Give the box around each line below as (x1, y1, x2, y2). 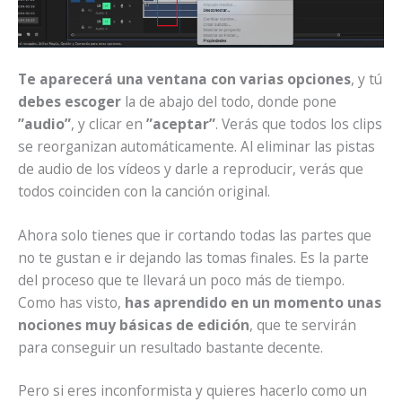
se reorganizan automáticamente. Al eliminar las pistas (18, 136, 375, 157)
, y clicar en (71, 114, 146, 135)
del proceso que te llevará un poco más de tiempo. (18, 269, 345, 290)
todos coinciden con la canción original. (18, 181, 270, 202)
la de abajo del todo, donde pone (121, 92, 336, 112)
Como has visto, (18, 292, 125, 312)
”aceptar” (146, 114, 215, 135)
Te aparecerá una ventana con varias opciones (18, 69, 351, 90)
